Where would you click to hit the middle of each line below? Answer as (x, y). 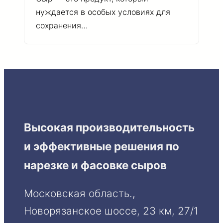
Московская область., (80, 194)
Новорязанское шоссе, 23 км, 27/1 (111, 211)
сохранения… (62, 26)
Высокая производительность (109, 127)
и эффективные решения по (102, 146)
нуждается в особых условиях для (103, 12)
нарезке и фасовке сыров (95, 165)
